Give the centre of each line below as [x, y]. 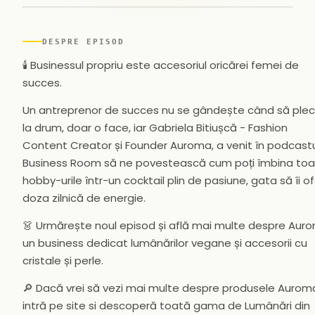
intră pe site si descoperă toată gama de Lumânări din [166, 305]
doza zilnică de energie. [84, 198]
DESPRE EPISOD [83, 41]
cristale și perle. [63, 260]
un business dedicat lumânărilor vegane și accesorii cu [165, 243]
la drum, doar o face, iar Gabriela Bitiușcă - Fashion [155, 127]
